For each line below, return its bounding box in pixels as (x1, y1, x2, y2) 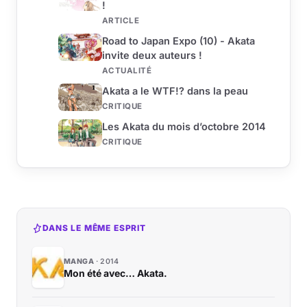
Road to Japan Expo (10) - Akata (102, 35, 255, 47)
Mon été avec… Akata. (64, 267, 167, 279)
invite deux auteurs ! (102, 49, 202, 62)
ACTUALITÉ (102, 66, 152, 76)
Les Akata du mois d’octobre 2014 (102, 121, 266, 133)
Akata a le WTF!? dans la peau (102, 85, 248, 97)
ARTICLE (102, 16, 140, 26)
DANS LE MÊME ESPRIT (42, 223, 146, 234)
